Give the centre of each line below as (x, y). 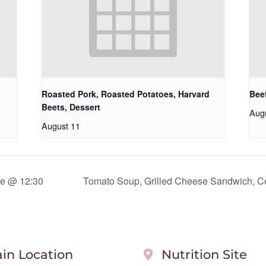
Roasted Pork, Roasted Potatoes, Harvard (126, 94)
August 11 (61, 126)
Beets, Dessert (71, 107)
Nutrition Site (204, 255)
